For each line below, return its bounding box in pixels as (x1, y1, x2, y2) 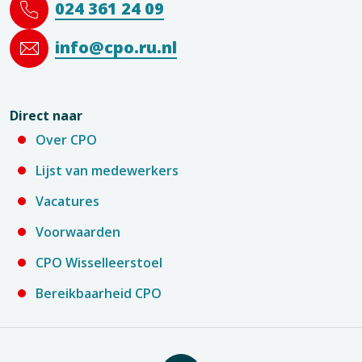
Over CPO (36, 131, 97, 149)
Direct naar (10, 107, 82, 125)
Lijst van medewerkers (36, 162, 179, 180)
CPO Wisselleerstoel (36, 254, 162, 272)
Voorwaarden (36, 223, 120, 242)
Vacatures (36, 192, 99, 211)
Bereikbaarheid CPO (36, 284, 162, 303)
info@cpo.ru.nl (55, 36, 177, 59)
